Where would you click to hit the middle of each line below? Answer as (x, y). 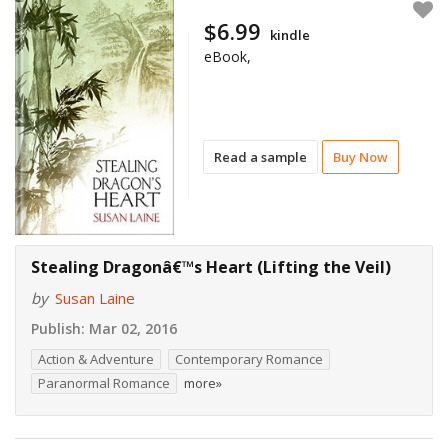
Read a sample (261, 157)
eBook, (228, 57)
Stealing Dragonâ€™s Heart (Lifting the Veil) (211, 267)
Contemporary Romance (249, 359)
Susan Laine (95, 298)
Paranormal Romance (104, 383)
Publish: (58, 329)
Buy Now (361, 157)
